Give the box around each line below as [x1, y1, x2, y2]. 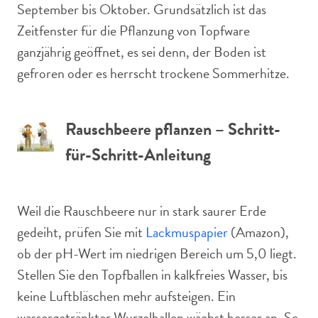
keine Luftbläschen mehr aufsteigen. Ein [17, 285, 236, 307]
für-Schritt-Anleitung [65, 142, 211, 168]
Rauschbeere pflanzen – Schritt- [65, 116, 280, 142]
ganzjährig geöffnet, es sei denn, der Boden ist [17, 41, 266, 62]
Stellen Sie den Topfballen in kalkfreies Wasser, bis [17, 264, 287, 285]
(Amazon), [228, 221, 289, 243]
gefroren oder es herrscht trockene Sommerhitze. [17, 62, 290, 84]
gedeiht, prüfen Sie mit [17, 221, 146, 243]
